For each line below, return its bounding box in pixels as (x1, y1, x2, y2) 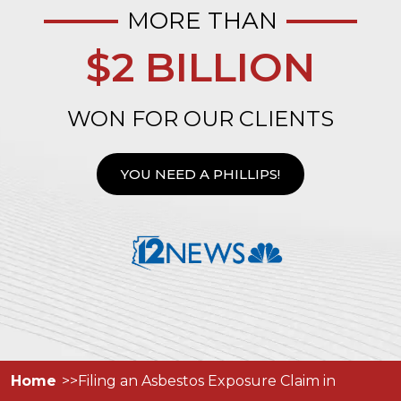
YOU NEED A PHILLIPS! (121, 166, 280, 183)
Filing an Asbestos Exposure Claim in (78, 372, 336, 389)
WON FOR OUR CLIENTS (67, 106, 334, 132)
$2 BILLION (86, 42, 315, 91)
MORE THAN (127, 6, 277, 35)
